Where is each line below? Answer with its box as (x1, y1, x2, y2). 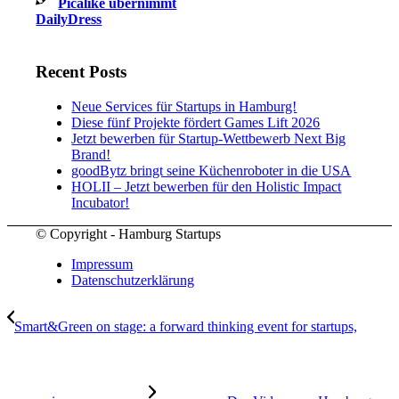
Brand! (71, 146, 111, 162)
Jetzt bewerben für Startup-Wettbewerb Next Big (71, 130, 346, 146)
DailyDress (36, 12, 102, 28)
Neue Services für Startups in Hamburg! (71, 98, 297, 114)
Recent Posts (36, 62, 127, 82)
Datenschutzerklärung (71, 272, 195, 288)
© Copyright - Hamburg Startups (36, 225, 222, 241)
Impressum (71, 256, 134, 272)
